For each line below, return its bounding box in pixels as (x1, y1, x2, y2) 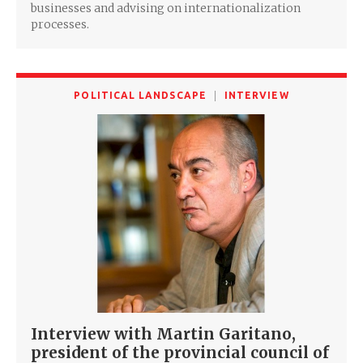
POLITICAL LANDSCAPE (74, 90, 207, 101)
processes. (31, 17, 89, 32)
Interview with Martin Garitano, (31, 324, 296, 344)
